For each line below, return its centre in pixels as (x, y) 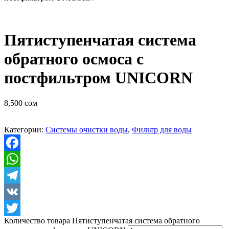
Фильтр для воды (162, 129)
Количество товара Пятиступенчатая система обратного (102, 220)
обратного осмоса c (74, 59)
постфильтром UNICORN (98, 78)
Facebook (20, 158)
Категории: (25, 129)
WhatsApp (21, 175)
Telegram (19, 191)
